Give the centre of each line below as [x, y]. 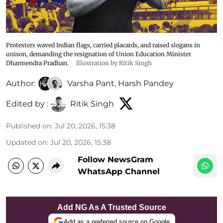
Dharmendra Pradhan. [38, 63]
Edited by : [27, 104]
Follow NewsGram [115, 159]
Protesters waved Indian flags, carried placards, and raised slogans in [103, 45]
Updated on [26, 142]
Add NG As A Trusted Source [111, 207]
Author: [21, 83]
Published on [29, 126]
